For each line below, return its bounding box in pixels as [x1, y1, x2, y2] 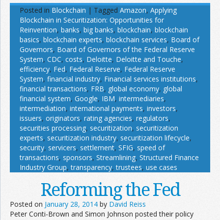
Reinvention [20, 25, 57, 35]
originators [46, 113, 80, 123]
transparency [71, 163, 112, 172]
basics [20, 35, 39, 45]
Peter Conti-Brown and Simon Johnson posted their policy [10, 209, 193, 219]
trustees [116, 163, 142, 172]
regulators [136, 113, 168, 123]
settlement [80, 143, 114, 153]
